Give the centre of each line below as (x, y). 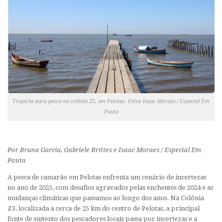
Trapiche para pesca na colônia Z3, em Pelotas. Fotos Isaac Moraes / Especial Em (111, 101)
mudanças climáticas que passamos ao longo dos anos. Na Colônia (106, 198)
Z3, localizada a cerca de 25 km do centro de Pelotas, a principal (104, 208)
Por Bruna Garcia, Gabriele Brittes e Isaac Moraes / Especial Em (104, 150)
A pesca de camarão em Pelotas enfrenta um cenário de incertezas (107, 177)
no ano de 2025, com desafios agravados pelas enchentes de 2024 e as (110, 187)
